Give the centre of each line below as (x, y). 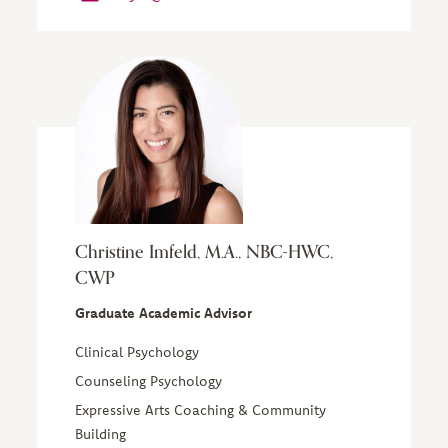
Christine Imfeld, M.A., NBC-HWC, (203, 252)
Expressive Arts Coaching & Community (200, 410)
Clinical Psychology (136, 352)
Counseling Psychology (148, 381)
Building (100, 434)
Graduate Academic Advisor (163, 313)
